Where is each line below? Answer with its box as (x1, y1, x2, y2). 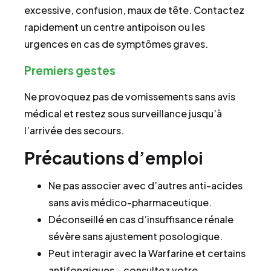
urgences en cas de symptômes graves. (24, 38, 208, 51)
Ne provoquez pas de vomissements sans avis (24, 90, 235, 103)
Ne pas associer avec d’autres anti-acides (48, 179, 243, 192)
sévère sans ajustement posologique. (48, 230, 223, 243)
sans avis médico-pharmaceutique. (48, 196, 212, 209)
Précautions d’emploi (24, 147, 203, 169)
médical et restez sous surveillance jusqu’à (24, 106, 222, 120)
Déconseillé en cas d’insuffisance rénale (48, 213, 233, 226)
